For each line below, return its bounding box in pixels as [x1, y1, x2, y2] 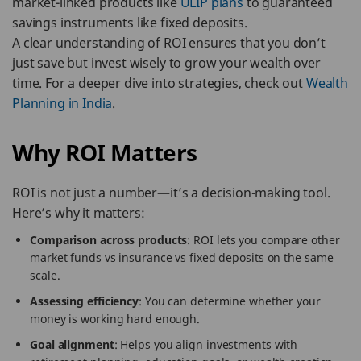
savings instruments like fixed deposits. [12, 14, 247, 31]
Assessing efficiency [30, 293, 139, 309]
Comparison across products [30, 232, 188, 247]
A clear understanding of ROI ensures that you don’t [12, 34, 326, 52]
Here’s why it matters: [12, 204, 145, 222]
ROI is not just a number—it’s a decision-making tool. [12, 184, 330, 201]
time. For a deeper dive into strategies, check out [12, 74, 306, 92]
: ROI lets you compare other [187, 232, 340, 247]
